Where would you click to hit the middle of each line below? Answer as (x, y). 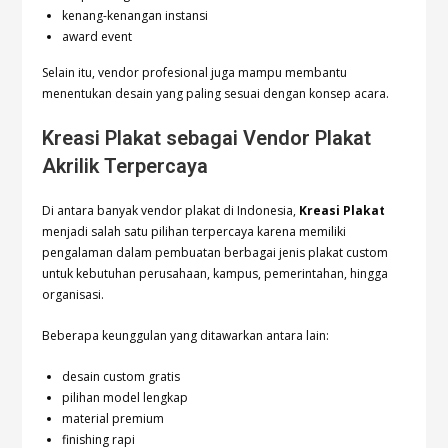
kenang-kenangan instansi (135, 16)
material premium (113, 419)
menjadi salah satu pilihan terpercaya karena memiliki (194, 232)
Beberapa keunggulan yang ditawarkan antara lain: (186, 336)
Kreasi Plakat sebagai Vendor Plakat (207, 138)
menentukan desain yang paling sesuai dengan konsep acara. (216, 94)
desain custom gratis (121, 377)
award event (97, 37)
